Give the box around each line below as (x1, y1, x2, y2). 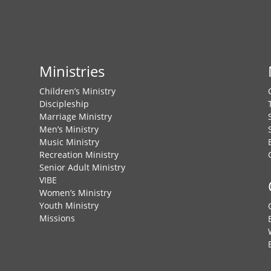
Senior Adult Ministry (39, 162, 125, 174)
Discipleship (39, 98, 89, 110)
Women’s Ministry (39, 187, 111, 199)
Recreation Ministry (39, 149, 119, 161)
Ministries (39, 61, 105, 82)
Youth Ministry (39, 200, 99, 212)
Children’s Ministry (39, 85, 116, 97)
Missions (39, 212, 75, 224)
